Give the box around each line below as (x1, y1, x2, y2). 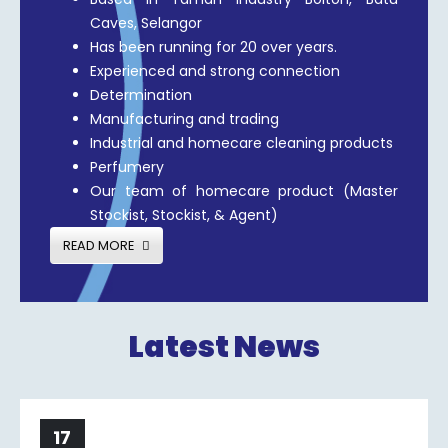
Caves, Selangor (90, 13, 202, 34)
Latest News (128, 325, 320, 368)
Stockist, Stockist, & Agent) (90, 205, 278, 226)
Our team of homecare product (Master (90, 181, 398, 202)
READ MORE (63, 236, 137, 254)
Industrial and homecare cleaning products (90, 133, 393, 154)
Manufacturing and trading (90, 109, 279, 130)
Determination (90, 85, 192, 106)
